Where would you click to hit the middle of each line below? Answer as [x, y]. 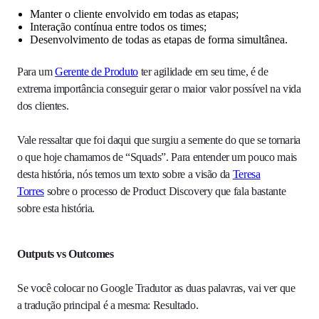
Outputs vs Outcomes [66, 254]
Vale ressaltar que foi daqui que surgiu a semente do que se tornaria [159, 140]
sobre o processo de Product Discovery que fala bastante [165, 192]
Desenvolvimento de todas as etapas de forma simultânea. [159, 40]
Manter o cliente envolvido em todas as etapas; [134, 14]
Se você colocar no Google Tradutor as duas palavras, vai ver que [156, 288]
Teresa [246, 174]
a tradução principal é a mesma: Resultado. [109, 305]
